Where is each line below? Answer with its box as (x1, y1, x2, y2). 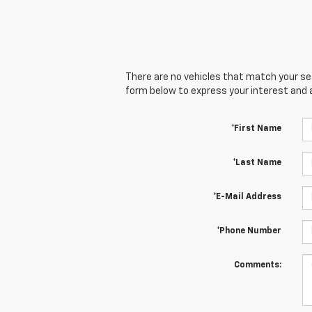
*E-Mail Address (212, 192, 281, 201)
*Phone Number (216, 226, 281, 235)
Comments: (233, 260, 281, 270)
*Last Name (232, 158, 281, 167)
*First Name (231, 124, 281, 133)
